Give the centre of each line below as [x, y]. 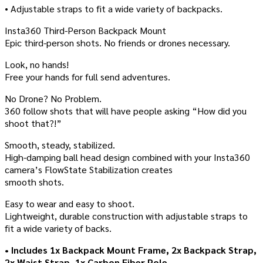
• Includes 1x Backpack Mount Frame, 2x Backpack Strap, [131, 250]
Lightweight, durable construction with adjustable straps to [126, 216]
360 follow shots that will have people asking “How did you [126, 111]
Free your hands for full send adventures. [87, 77]
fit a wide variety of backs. [58, 228]
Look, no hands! [37, 65]
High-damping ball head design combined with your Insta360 [127, 157]
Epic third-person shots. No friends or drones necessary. [117, 43]
